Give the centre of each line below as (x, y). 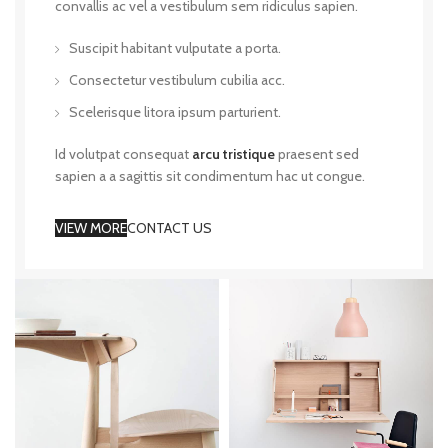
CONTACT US (169, 228)
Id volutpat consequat (123, 154)
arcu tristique (233, 154)
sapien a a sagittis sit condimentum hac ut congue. (210, 176)
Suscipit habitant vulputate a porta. (175, 48)
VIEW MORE (91, 228)
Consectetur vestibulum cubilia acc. (177, 80)
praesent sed (317, 154)
